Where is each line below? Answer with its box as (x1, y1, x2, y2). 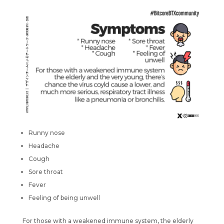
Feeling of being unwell (28, 193, 100, 201)
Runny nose (28, 128, 65, 136)
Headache (28, 141, 59, 149)
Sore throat (28, 167, 63, 175)
